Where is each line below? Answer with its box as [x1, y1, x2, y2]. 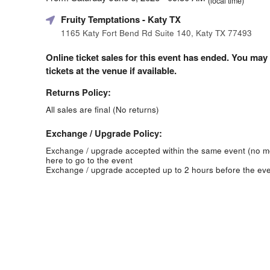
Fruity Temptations [61, 12, 140, 26]
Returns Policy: [46, 86, 111, 98]
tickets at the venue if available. [46, 63, 177, 77]
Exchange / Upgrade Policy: [46, 127, 162, 139]
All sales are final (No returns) [46, 103, 159, 115]
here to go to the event [46, 154, 133, 166]
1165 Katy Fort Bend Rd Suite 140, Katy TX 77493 [61, 27, 252, 39]
